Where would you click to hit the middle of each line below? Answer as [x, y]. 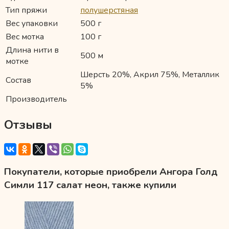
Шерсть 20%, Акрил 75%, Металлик [150, 75]
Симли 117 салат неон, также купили [90, 185]
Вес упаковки [32, 24]
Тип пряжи [26, 10]
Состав [18, 81]
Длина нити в [32, 50]
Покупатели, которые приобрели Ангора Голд [111, 171]
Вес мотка [25, 37]
